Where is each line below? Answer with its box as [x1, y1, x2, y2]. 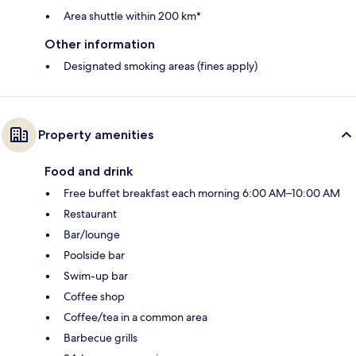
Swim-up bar [64, 268, 128, 283]
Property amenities [38, 126, 153, 142]
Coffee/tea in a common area [64, 309, 207, 324]
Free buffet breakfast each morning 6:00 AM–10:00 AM [64, 185, 340, 200]
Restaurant [64, 206, 117, 221]
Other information [44, 36, 155, 52]
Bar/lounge [64, 226, 120, 242]
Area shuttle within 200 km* [64, 8, 201, 23]
